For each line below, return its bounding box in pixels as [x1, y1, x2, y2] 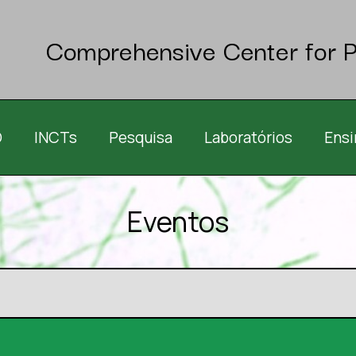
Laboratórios [204, 126, 292, 148]
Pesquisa [109, 126, 172, 148]
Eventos [127, 202, 229, 241]
